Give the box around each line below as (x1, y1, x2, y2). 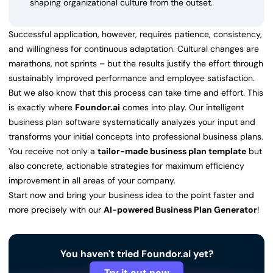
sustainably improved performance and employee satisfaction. (9, 73, 255, 84)
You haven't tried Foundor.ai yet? (60, 247, 213, 261)
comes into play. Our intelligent (120, 102, 244, 113)
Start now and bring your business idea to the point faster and (9, 190, 254, 201)
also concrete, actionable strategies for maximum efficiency (9, 160, 244, 172)
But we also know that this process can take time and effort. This (9, 87, 263, 99)
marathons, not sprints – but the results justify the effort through (9, 58, 263, 69)
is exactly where (9, 102, 75, 113)
